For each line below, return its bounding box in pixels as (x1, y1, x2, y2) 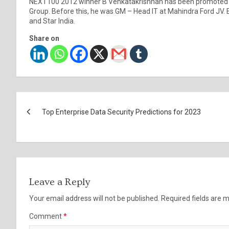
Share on (29, 34, 59, 42)
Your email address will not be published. (29, 194, 159, 202)
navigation (16, 113, 94, 132)
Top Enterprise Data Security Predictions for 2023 (42, 107, 201, 116)
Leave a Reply (29, 176, 90, 188)
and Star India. (29, 16, 75, 25)
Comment (29, 212, 63, 220)
